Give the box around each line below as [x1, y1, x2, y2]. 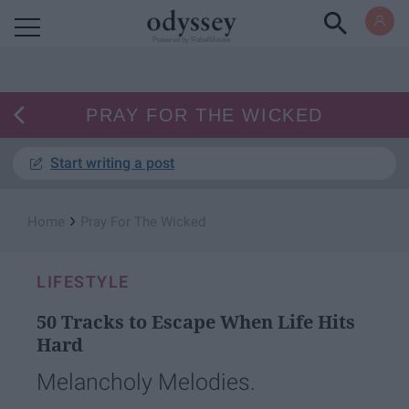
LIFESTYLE [37, 272, 130, 291]
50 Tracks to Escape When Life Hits [37, 309, 355, 334]
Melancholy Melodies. [37, 369, 256, 395]
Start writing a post [50, 154, 174, 172]
